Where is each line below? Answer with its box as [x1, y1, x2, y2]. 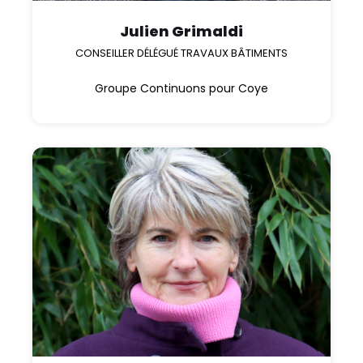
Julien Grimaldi [120, 21, 243, 42]
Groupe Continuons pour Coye [95, 80, 268, 97]
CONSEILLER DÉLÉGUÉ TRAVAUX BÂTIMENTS [75, 45, 288, 62]
